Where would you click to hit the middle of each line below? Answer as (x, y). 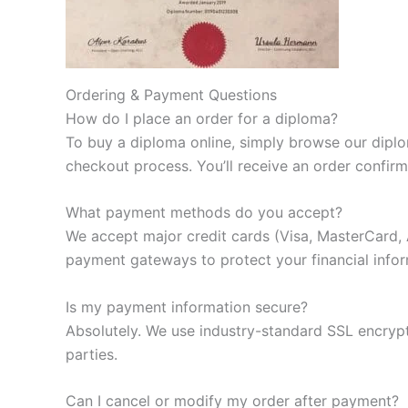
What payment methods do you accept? (204, 213)
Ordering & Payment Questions (171, 94)
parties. (92, 354)
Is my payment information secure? (187, 306)
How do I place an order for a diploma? (202, 118)
